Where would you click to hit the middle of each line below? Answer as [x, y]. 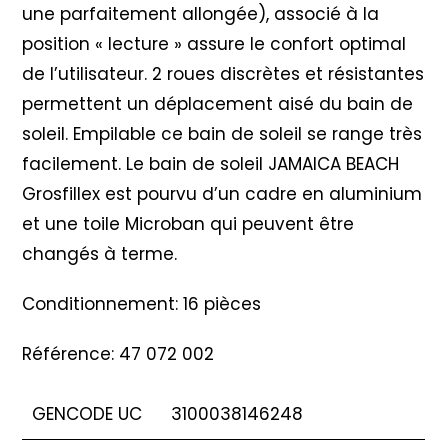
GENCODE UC [87, 413]
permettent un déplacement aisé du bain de [218, 103]
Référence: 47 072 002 [118, 353]
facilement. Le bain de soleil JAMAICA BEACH [211, 163]
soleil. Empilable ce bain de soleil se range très [222, 133]
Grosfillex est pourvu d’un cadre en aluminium [222, 193]
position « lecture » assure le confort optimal [214, 43]
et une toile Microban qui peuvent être [188, 223]
